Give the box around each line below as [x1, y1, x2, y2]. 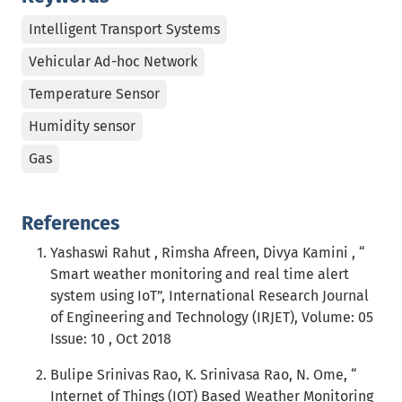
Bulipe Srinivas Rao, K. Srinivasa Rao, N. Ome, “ [50, 366, 357, 383]
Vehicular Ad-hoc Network [29, 53, 197, 70]
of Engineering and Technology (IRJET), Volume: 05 [50, 309, 373, 326]
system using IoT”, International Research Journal [50, 287, 369, 304]
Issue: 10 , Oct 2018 [50, 330, 171, 347]
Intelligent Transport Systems [29, 21, 220, 38]
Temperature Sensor [29, 85, 160, 102]
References [22, 212, 119, 235]
